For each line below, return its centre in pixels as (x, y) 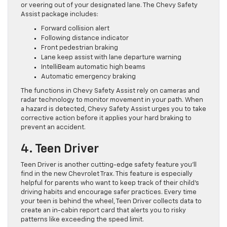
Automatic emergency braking (88, 77)
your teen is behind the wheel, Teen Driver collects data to (111, 202)
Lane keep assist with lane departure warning (111, 58)
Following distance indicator (85, 39)
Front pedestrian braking (80, 48)
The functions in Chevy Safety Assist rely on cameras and (110, 91)
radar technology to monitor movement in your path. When (112, 100)
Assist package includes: (60, 15)
